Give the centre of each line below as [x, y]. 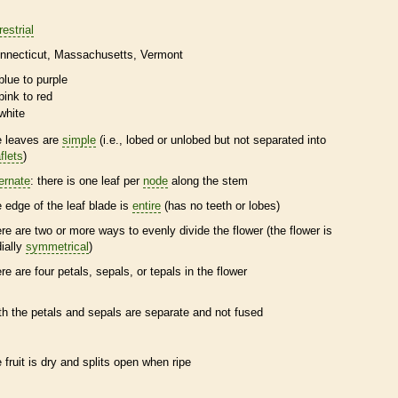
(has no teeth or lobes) [220, 205]
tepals [166, 271]
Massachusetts [94, 54]
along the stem [208, 180]
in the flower [214, 271]
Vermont [162, 54]
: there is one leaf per [87, 180]
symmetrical [57, 246]
